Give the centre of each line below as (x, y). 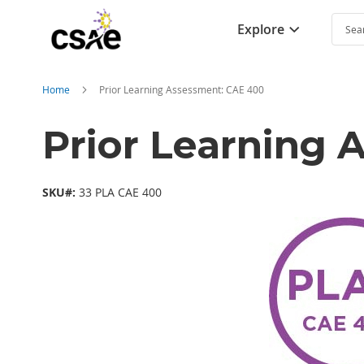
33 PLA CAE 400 (119, 192)
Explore (261, 29)
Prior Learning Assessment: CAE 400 (182, 89)
